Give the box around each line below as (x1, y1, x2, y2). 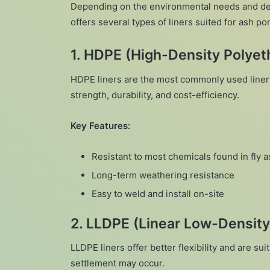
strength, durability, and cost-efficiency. (71, 89, 239, 101)
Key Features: (71, 119, 130, 131)
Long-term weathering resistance (92, 169, 234, 181)
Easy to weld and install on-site (92, 187, 224, 199)
